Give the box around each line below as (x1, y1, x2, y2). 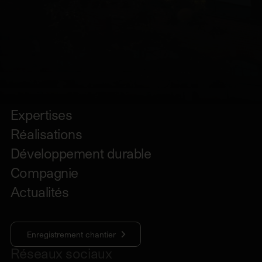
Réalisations (10, 125, 82, 142)
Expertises (10, 106, 73, 122)
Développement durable (10, 144, 151, 161)
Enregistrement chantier (26, 229, 116, 240)
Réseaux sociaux (10, 244, 112, 261)
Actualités (10, 183, 69, 199)
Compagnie (10, 164, 78, 180)
